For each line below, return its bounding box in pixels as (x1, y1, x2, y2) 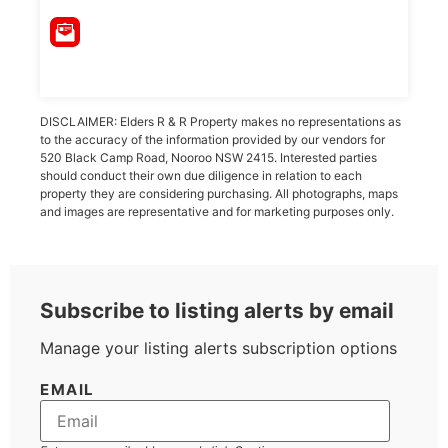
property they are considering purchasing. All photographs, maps (40, 185, 398, 201)
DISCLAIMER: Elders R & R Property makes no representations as (40, 113, 401, 129)
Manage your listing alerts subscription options (40, 338, 397, 359)
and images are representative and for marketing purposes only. (40, 203, 394, 219)
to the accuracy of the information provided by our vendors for (40, 131, 385, 147)
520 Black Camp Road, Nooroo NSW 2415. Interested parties (40, 149, 377, 165)
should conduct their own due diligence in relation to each (40, 167, 362, 183)
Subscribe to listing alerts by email (40, 298, 394, 324)
